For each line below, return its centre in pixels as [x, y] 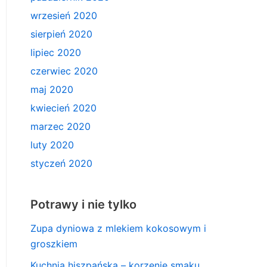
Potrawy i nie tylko [83, 205]
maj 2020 [52, 90]
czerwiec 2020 [64, 71]
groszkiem [54, 244]
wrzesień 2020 [64, 16]
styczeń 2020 [61, 164]
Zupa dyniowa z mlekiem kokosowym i [118, 229]
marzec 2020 [60, 127]
